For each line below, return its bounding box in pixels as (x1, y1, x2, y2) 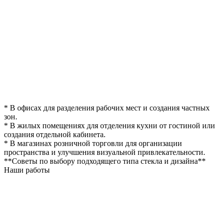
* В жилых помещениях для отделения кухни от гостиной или (4, 121, 215, 130)
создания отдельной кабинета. (4, 130, 106, 139)
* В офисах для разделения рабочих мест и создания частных (4, 104, 210, 112)
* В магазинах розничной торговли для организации (4, 139, 182, 147)
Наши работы (4, 166, 50, 174)
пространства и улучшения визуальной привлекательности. (4, 148, 205, 156)
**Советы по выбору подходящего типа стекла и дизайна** (4, 157, 206, 165)
